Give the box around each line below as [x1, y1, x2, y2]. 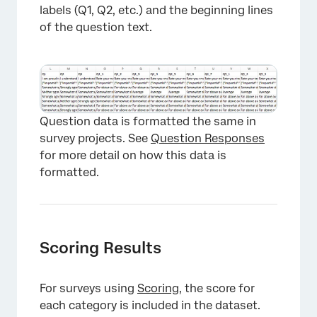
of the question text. [40, 21, 152, 35]
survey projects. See [40, 131, 151, 145]
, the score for [179, 281, 255, 295]
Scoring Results [40, 238, 161, 257]
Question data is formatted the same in [40, 114, 256, 128]
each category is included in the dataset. [40, 298, 260, 312]
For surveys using [40, 281, 137, 295]
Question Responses [151, 131, 265, 145]
